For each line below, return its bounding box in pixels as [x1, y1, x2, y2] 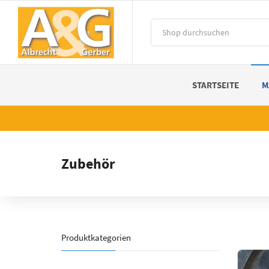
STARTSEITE [192, 79, 239, 91]
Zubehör [61, 154, 115, 173]
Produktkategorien [61, 231, 131, 243]
